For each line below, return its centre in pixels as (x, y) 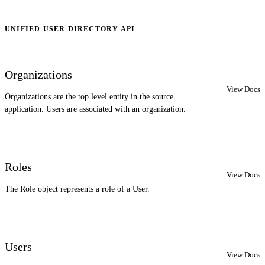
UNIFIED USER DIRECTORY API (70, 29)
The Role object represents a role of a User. (77, 189)
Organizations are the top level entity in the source (89, 97)
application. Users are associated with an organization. (95, 109)
